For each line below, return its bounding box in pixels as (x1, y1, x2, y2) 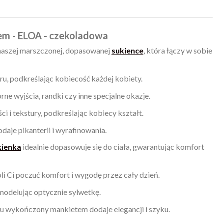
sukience (111, 46, 143, 55)
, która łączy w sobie (143, 46, 212, 55)
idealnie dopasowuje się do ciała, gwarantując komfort (21, 142, 204, 152)
